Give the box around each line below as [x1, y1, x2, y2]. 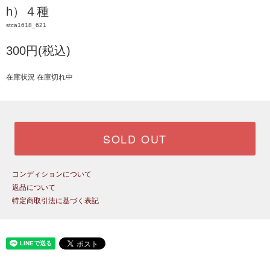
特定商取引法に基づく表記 [12, 196, 99, 205]
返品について [12, 183, 55, 192]
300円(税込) [6, 44, 71, 57]
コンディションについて [12, 170, 92, 178]
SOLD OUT [102, 131, 168, 146]
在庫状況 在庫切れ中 [6, 73, 73, 81]
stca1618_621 [6, 22, 46, 28]
